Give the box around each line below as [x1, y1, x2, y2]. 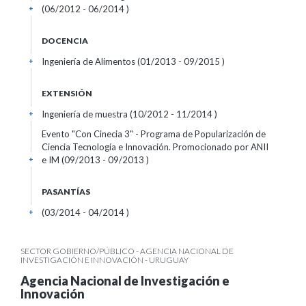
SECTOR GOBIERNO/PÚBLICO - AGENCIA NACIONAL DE [20, 246, 234, 256]
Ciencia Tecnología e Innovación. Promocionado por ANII [42, 141, 268, 152]
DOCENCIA [42, 36, 88, 46]
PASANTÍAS [42, 186, 90, 197]
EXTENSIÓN [42, 88, 92, 98]
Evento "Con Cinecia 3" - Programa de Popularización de [42, 128, 266, 139]
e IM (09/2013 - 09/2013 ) [42, 154, 149, 165]
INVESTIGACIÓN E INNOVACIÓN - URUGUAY [20, 255, 189, 265]
